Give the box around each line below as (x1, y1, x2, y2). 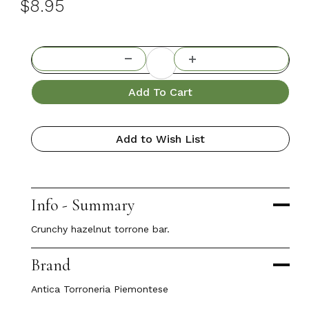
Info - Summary (30, 195, 134, 215)
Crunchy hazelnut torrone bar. (30, 223, 170, 235)
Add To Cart (128, 85, 192, 99)
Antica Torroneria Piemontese (30, 283, 168, 295)
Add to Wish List (115, 132, 205, 146)
